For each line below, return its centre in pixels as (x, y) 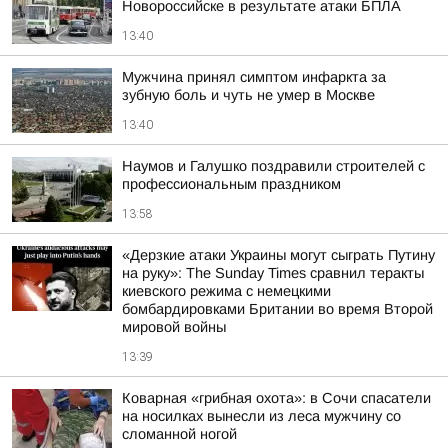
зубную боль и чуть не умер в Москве (248, 95)
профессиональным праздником (231, 184)
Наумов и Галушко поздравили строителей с (273, 166)
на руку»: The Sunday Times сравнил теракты (273, 273)
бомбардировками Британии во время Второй (277, 309)
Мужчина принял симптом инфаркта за (254, 77)
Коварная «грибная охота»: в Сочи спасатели (276, 398)
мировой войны (174, 327)
